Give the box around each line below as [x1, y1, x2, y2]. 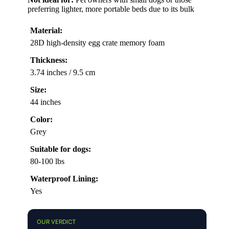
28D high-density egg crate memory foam [30, 38, 165, 48]
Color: [30, 115, 53, 124]
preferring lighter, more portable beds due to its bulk [28, 5, 194, 14]
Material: [30, 26, 62, 35]
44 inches [30, 98, 61, 107]
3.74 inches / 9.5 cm [30, 68, 95, 77]
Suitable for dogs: [30, 145, 91, 154]
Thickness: [30, 56, 67, 65]
